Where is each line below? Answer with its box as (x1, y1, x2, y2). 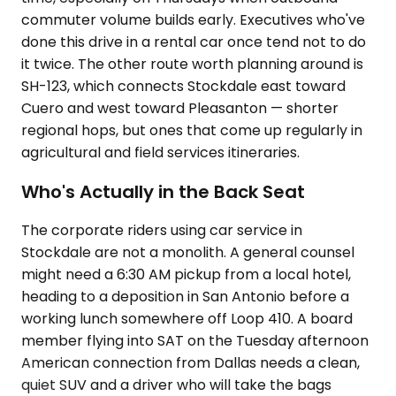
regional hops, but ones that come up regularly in (21, 120, 362, 141)
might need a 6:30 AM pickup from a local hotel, (21, 264, 351, 286)
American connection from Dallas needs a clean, (21, 353, 360, 374)
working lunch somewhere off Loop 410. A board (21, 308, 353, 330)
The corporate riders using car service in (21, 220, 302, 241)
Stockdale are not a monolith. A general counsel (21, 242, 354, 263)
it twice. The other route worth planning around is (21, 54, 363, 74)
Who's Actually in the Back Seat (21, 179, 305, 204)
